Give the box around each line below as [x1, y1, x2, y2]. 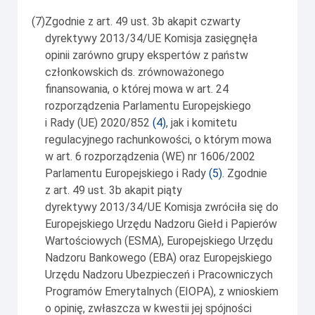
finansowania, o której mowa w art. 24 [45, 82, 229, 96]
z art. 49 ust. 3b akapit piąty [45, 183, 182, 197]
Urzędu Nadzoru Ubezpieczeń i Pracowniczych [45, 267, 273, 281]
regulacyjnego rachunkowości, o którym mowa [45, 132, 271, 146]
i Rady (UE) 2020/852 [45, 115, 153, 129]
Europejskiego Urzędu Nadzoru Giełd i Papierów [45, 217, 277, 231]
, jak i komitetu [166, 115, 237, 129]
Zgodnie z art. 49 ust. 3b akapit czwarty [45, 14, 240, 28]
